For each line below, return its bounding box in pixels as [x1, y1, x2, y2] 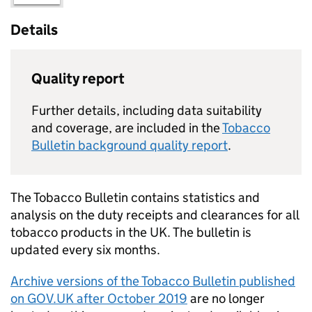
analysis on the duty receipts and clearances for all [10, 206, 299, 223]
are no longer [187, 290, 265, 306]
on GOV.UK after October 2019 [10, 290, 187, 306]
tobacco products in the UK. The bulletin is [10, 224, 251, 240]
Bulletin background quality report [31, 136, 228, 153]
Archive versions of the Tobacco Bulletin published [10, 272, 295, 289]
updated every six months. [10, 241, 160, 258]
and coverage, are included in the [31, 119, 222, 136]
